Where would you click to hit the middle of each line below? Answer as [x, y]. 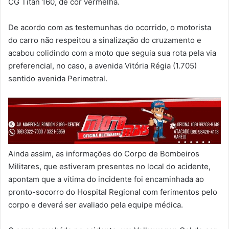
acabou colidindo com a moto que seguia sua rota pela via [112, 53]
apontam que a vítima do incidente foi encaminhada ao [106, 179]
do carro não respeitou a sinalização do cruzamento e [105, 40]
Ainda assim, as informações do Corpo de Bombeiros [104, 154]
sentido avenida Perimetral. [58, 79]
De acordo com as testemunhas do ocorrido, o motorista [110, 28]
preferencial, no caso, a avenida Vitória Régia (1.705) [102, 66]
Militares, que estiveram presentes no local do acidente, [109, 167]
